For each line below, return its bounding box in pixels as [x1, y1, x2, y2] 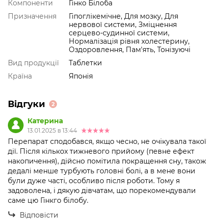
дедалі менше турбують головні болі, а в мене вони [8, 166, 195, 176]
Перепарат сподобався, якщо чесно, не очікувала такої [8, 137, 206, 146]
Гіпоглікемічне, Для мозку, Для [69, 12, 178, 21]
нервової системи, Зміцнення [69, 20, 177, 29]
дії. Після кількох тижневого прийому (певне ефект [8, 147, 194, 156]
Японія [69, 72, 93, 81]
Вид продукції [8, 58, 59, 68]
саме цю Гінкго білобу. [8, 196, 88, 205]
